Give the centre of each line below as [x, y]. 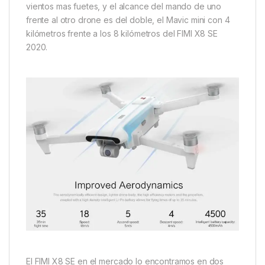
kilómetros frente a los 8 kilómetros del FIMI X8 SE [122, 34]
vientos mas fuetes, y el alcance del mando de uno [124, 7]
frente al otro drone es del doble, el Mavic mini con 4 [128, 20]
